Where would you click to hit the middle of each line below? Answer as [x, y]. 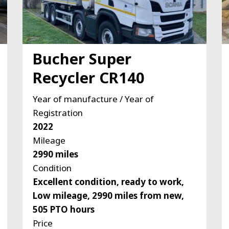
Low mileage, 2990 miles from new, [108, 196]
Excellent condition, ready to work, [108, 182]
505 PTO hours [63, 210]
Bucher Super [82, 59]
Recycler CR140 [88, 78]
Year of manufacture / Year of [93, 99]
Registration [58, 113]
